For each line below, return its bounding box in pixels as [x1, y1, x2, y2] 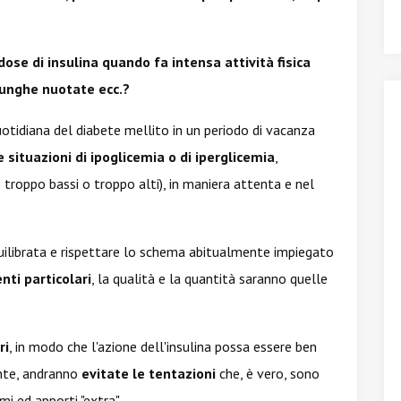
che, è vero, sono [219, 364, 320, 382]
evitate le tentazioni [81, 364, 219, 382]
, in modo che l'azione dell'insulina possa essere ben [9, 337, 317, 355]
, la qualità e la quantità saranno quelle [91, 269, 328, 287]
